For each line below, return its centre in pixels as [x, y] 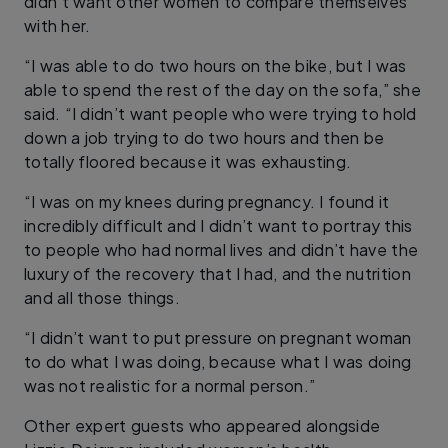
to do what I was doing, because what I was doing [218, 361]
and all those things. [102, 297]
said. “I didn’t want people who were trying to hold [220, 113]
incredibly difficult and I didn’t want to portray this [218, 225]
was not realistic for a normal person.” [170, 385]
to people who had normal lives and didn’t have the [221, 249]
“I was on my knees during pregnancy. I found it [207, 201]
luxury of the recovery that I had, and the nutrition [217, 273]
